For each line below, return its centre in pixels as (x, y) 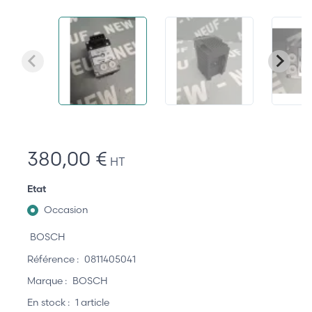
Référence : (53, 259)
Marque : (47, 281)
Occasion (66, 210)
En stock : (48, 303)
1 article (92, 303)
